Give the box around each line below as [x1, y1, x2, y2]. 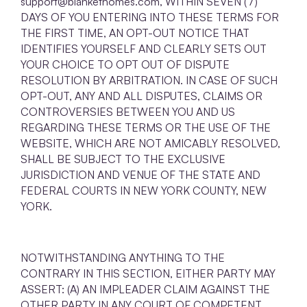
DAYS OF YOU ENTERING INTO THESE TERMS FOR [21, 10, 279, 25]
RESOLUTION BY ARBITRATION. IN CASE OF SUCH [21, 73, 278, 88]
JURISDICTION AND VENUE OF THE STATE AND [21, 168, 260, 182]
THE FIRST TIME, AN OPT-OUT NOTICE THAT [21, 26, 249, 40]
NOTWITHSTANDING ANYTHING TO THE [21, 251, 225, 265]
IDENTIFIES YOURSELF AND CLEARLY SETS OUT [21, 42, 267, 56]
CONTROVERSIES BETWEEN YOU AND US [21, 105, 235, 119]
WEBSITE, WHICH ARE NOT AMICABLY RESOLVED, [21, 136, 280, 151]
